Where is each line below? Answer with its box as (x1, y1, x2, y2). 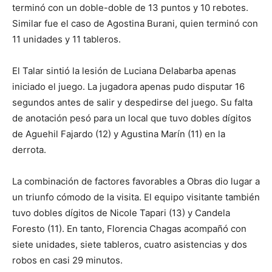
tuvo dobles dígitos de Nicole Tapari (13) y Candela (12, 207, 230, 219)
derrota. (12, 144, 46, 155)
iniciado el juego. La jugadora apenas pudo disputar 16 (12, 81, 245, 92)
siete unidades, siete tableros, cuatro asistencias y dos (12, 239, 247, 250)
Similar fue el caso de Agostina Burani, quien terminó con (12, 18, 258, 29)
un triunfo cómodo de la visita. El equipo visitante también (12, 191, 260, 203)
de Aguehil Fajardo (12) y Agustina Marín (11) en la (12, 128, 225, 140)
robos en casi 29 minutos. (12, 254, 123, 266)
